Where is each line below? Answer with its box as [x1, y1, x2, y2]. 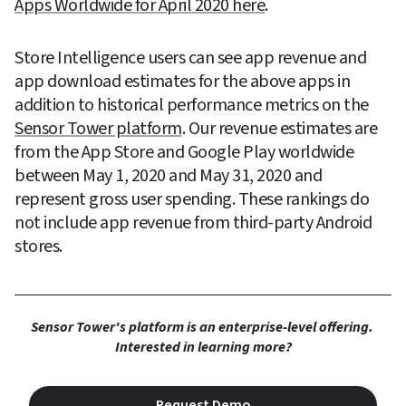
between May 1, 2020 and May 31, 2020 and [14, 162, 322, 188]
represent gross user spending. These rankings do [14, 186, 369, 212]
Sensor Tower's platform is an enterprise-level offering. [30, 316, 373, 337]
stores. [14, 233, 63, 259]
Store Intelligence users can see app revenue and [14, 44, 366, 71]
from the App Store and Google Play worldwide [14, 139, 353, 165]
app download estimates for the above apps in [14, 68, 350, 94]
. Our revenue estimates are [181, 115, 377, 141]
